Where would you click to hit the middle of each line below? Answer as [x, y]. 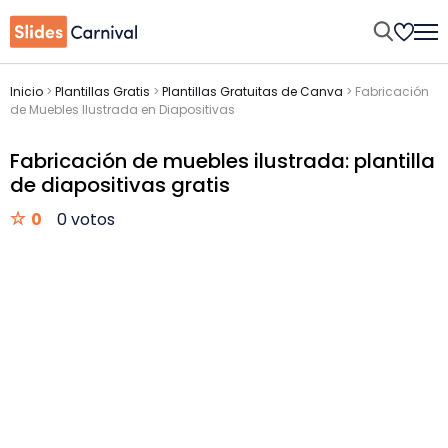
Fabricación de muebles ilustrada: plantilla [222, 161]
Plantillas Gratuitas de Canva [252, 91]
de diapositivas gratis [120, 185]
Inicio [26, 91]
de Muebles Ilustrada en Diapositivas [122, 109]
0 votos [86, 219]
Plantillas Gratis [102, 91]
